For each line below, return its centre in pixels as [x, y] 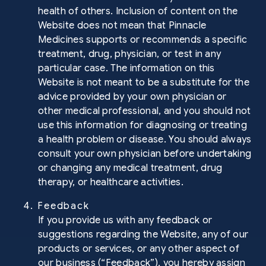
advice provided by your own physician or [132, 97]
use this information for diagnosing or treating [143, 125]
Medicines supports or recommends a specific [143, 40]
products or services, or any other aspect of [139, 249]
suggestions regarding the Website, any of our [143, 235]
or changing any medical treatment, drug [130, 168]
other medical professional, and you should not [145, 111]
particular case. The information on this [126, 68]
